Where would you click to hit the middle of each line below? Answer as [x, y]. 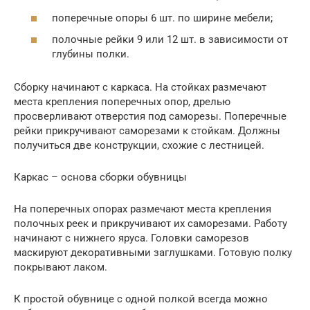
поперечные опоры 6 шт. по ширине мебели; [162, 18]
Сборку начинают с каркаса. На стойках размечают [140, 88]
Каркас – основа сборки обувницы [100, 177]
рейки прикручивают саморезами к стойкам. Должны [147, 131]
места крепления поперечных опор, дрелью [122, 102]
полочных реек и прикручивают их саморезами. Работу [151, 224]
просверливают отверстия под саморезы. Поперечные [150, 117]
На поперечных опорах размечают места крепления [143, 209]
